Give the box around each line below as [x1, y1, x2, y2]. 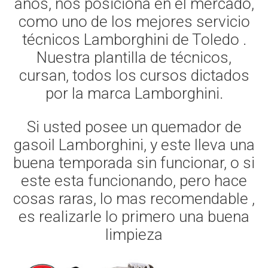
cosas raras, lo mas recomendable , [13, 190, 255, 208]
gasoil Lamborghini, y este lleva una [13, 136, 255, 154]
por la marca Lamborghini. [45, 84, 223, 103]
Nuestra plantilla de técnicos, [36, 48, 232, 67]
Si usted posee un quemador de [26, 118, 242, 136]
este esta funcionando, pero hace [21, 172, 247, 190]
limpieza [105, 226, 163, 244]
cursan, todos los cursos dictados [19, 66, 249, 85]
